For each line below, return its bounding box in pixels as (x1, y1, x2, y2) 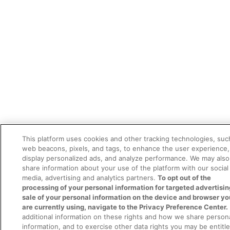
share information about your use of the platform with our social (22, 164, 228, 172)
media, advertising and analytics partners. (22, 174, 158, 182)
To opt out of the (158, 174, 211, 182)
